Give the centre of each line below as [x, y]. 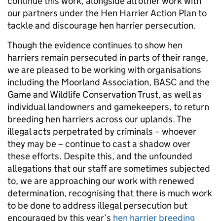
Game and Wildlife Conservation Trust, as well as [105, 94]
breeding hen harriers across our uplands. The [99, 119]
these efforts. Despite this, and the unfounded [100, 156]
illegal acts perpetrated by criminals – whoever [102, 131]
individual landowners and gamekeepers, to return [108, 107]
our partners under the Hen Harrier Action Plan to [107, 13]
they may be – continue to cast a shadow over [99, 144]
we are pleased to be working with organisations [104, 70]
